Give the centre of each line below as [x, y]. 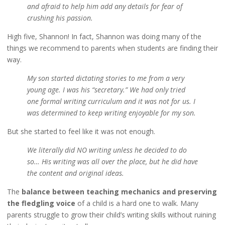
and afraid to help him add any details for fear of [104, 7]
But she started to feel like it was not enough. [81, 131]
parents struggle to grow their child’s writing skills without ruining [111, 214]
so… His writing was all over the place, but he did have [112, 161]
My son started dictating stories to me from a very [105, 78]
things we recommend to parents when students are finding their [112, 48]
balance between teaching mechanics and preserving [119, 191]
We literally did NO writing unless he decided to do [107, 150]
